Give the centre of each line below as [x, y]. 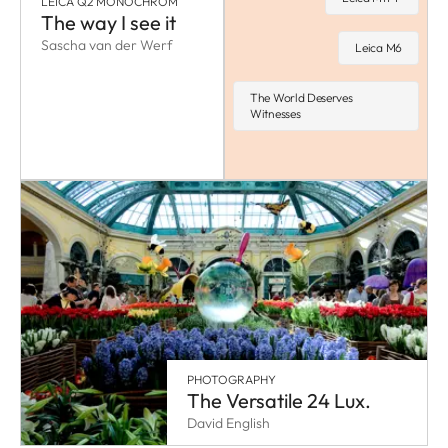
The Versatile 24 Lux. [279, 401]
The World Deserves [301, 98]
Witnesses [275, 114]
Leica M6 [378, 48]
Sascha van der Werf [107, 44]
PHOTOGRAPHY [232, 380]
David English [229, 423]
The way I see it [108, 22]
